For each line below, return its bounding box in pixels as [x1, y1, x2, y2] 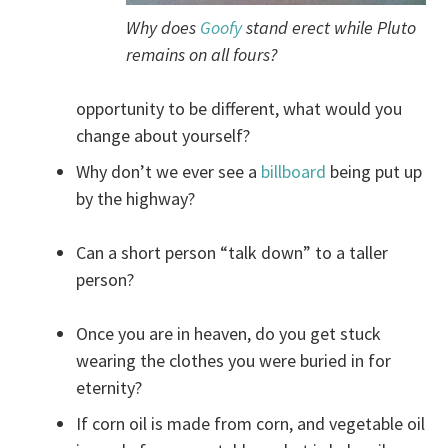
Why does [125, 16, 200, 40]
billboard [261, 160, 327, 184]
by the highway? [76, 187, 196, 211]
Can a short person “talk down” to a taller [76, 241, 389, 265]
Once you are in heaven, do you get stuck [76, 322, 382, 346]
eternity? [76, 376, 143, 400]
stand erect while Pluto [245, 16, 416, 40]
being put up [326, 160, 423, 184]
